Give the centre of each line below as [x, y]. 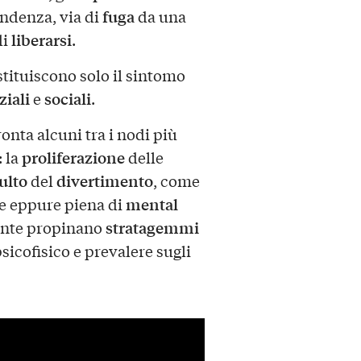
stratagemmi [152, 227]
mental [151, 203]
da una [160, 16]
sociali [67, 98]
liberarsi [41, 39]
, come [176, 180]
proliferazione [73, 157]
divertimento [104, 180]
